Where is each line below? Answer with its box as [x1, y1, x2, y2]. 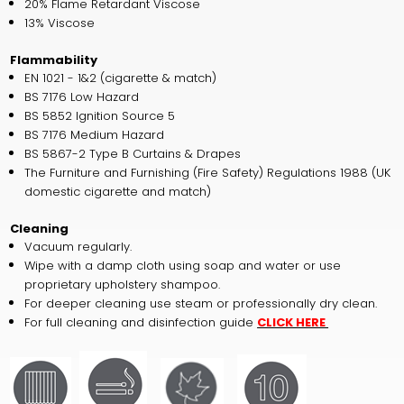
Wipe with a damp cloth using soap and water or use [24, 256, 342, 274]
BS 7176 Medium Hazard [24, 125, 165, 143]
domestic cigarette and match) [24, 182, 212, 200]
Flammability [9, 50, 97, 69]
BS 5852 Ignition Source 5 [24, 106, 176, 124]
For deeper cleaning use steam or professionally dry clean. [24, 294, 378, 312]
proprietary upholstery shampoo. [24, 275, 221, 293]
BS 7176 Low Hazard [24, 87, 140, 106]
